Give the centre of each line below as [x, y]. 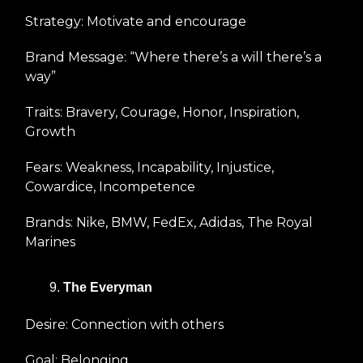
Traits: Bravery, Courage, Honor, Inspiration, [162, 112]
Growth [50, 131]
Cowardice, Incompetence [110, 186]
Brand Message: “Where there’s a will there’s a [173, 57]
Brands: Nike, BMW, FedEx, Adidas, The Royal [169, 222]
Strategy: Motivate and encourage [136, 21]
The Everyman [108, 287]
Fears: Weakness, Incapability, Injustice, [149, 167]
